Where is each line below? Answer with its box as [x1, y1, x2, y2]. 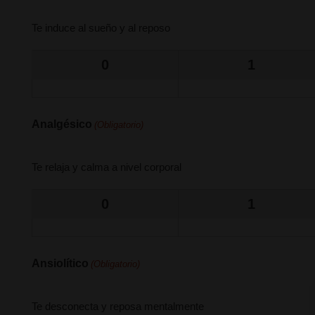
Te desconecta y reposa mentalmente [32, 300, 204, 312]
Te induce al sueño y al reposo [32, 22, 170, 34]
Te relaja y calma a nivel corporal [32, 161, 181, 173]
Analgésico [32, 118, 92, 130]
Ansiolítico [32, 257, 89, 269]
